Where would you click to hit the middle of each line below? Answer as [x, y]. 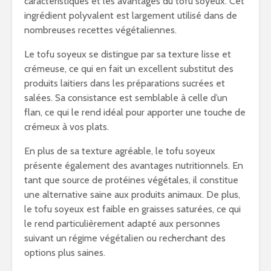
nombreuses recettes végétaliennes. [100, 30]
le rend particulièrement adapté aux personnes [122, 224]
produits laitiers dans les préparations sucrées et [125, 83]
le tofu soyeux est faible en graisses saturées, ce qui [132, 209]
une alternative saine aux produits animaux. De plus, [132, 194]
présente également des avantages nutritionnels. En [134, 165]
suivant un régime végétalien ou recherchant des [125, 238]
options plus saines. [65, 253]
